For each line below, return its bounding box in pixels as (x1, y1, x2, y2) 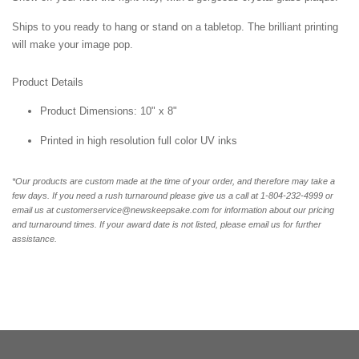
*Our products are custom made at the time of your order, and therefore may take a (12, 176, 335, 187)
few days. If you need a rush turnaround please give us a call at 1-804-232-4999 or (12, 191, 333, 201)
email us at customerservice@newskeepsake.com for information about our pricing (12, 205, 334, 216)
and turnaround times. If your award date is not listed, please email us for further (12, 220, 321, 230)
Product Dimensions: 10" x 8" (40, 105, 177, 118)
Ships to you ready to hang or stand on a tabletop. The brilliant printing (12, 21, 338, 34)
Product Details (12, 76, 83, 89)
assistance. (12, 234, 57, 244)
